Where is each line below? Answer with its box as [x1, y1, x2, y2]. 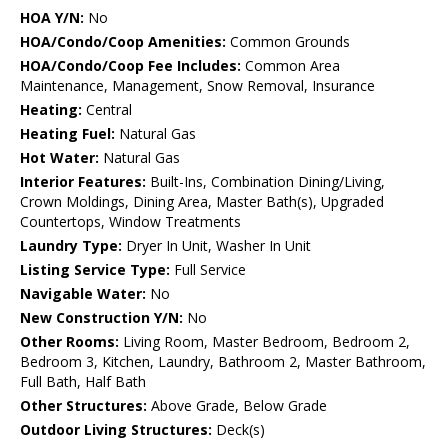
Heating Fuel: [20, 124, 115, 144]
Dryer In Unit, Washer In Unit [122, 236, 311, 256]
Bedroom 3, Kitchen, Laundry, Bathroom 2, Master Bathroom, [20, 352, 426, 372]
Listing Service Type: [20, 260, 170, 280]
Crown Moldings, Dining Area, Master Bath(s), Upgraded [20, 192, 384, 212]
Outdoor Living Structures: [20, 420, 212, 440]
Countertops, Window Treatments [20, 212, 241, 232]
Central [82, 100, 132, 120]
